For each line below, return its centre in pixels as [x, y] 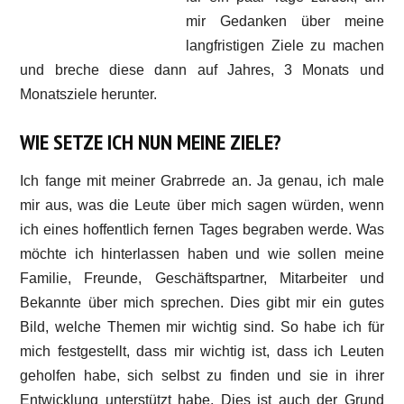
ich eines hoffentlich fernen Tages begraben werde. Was [202, 230]
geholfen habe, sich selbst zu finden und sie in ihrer [202, 376]
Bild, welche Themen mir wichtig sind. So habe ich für [202, 327]
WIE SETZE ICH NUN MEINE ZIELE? [151, 142]
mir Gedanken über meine [285, 21]
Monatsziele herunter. [89, 94]
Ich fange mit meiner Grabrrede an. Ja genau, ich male [202, 181]
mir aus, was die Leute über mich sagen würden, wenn [202, 205]
